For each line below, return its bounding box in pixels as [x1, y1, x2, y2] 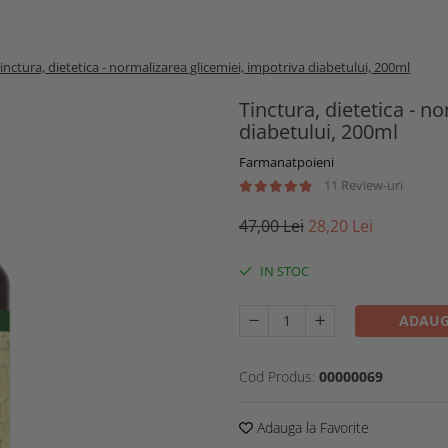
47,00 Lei [239, 215, 304, 237]
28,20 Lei [308, 215, 373, 237]
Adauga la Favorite [253, 418, 369, 437]
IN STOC [257, 262, 309, 280]
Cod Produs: [239, 367, 315, 386]
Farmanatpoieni [239, 153, 334, 171]
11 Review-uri [324, 176, 403, 194]
